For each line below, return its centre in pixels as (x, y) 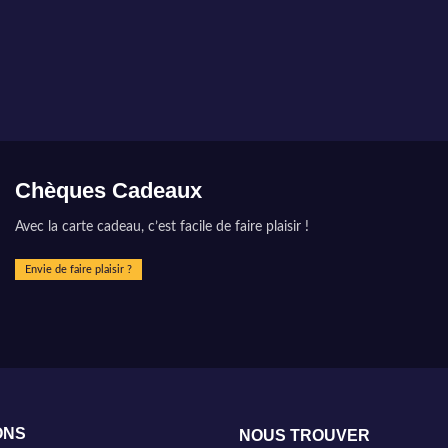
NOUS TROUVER (304, 436)
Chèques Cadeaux (108, 190)
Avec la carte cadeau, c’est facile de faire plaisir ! (162, 226)
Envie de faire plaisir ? (78, 269)
